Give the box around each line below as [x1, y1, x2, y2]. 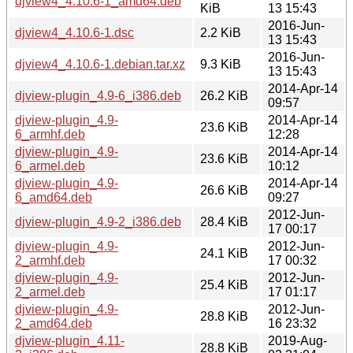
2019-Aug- [268, 333, 327, 347]
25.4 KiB [200, 277, 248, 292]
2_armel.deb [15, 284, 85, 299]
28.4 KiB [200, 214, 248, 229]
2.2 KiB [200, 25, 241, 39]
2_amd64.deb [15, 316, 92, 330]
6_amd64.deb [15, 190, 92, 204]
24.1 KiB [200, 246, 248, 260]
